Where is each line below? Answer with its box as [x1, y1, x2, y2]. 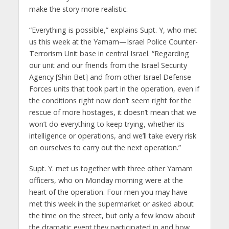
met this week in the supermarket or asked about [29, 199, 194, 209]
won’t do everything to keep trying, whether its [29, 119, 185, 129]
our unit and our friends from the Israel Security [29, 60, 187, 71]
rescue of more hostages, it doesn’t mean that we [29, 107, 196, 118]
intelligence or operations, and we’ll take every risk [29, 131, 196, 141]
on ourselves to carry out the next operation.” [29, 143, 181, 153]
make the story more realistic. [29, 4, 128, 14]
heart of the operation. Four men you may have [29, 187, 188, 197]
